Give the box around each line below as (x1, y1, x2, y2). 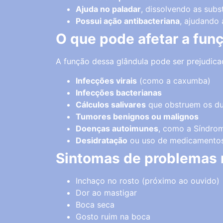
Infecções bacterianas (76, 87, 162, 98)
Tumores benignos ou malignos (76, 111, 199, 121)
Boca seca (76, 199, 114, 210)
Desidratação (76, 135, 127, 145)
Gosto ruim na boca (76, 211, 150, 222)
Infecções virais (76, 75, 137, 86)
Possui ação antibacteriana (76, 16, 180, 26)
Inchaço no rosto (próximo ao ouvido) (76, 175, 220, 186)
